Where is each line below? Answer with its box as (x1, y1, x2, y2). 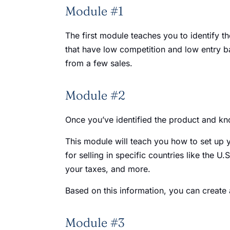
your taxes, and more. (65, 164, 150, 174)
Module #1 (65, 4, 123, 18)
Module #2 (65, 88, 125, 103)
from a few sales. (65, 58, 132, 68)
